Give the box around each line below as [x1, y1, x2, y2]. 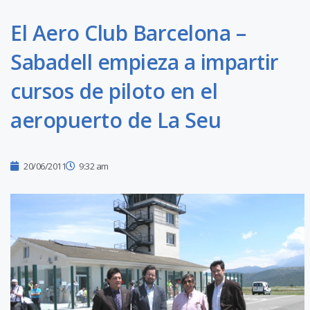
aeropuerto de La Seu [10, 106, 221, 135]
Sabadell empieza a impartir [10, 48, 279, 77]
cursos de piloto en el [10, 77, 217, 106]
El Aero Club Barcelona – [10, 19, 246, 48]
